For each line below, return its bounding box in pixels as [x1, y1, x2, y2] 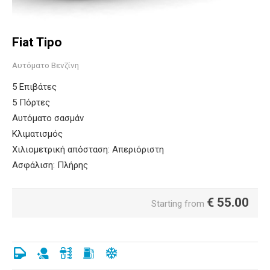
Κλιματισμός [12, 128, 63, 139]
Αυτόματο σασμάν [12, 113, 84, 124]
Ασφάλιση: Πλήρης [12, 160, 88, 171]
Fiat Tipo [12, 35, 62, 49]
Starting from [151, 198, 204, 209]
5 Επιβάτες [12, 81, 57, 92]
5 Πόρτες [12, 97, 50, 108]
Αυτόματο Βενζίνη [12, 60, 79, 70]
